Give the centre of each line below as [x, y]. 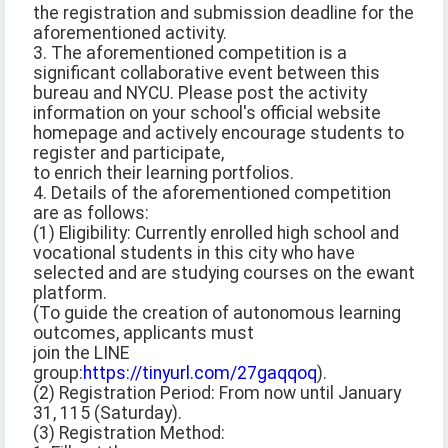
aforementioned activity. [130, 33]
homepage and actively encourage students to [218, 133]
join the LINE [81, 353]
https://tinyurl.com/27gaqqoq [200, 373]
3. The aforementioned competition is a [190, 53]
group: [58, 373]
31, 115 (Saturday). [107, 413]
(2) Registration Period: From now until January [217, 393]
